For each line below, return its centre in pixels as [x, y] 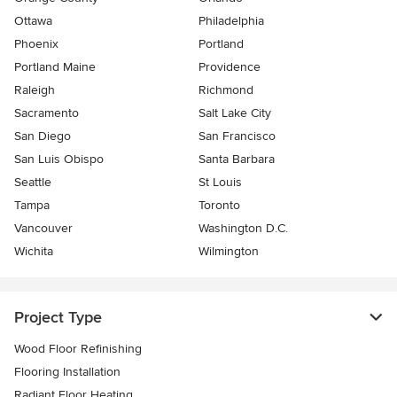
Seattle [33, 183]
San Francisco [237, 136]
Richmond [226, 90]
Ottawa [33, 21]
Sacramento [47, 113]
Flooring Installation [67, 372]
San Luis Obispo [59, 160]
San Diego [43, 136]
